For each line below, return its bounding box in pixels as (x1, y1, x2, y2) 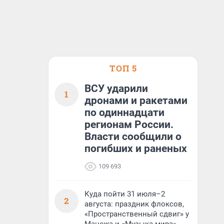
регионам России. (84, 118, 173, 130)
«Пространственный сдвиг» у (84, 209, 189, 218)
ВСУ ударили (84, 82, 148, 94)
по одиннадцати (84, 106, 164, 118)
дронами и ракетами (84, 94, 187, 106)
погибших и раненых (84, 142, 187, 154)
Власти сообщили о (84, 130, 181, 142)
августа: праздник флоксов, (84, 199, 184, 208)
